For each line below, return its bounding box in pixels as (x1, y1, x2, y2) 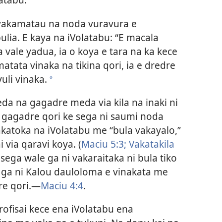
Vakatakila (126, 137, 174, 151)
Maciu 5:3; (81, 137, 126, 151)
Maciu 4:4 (40, 178, 83, 192)
